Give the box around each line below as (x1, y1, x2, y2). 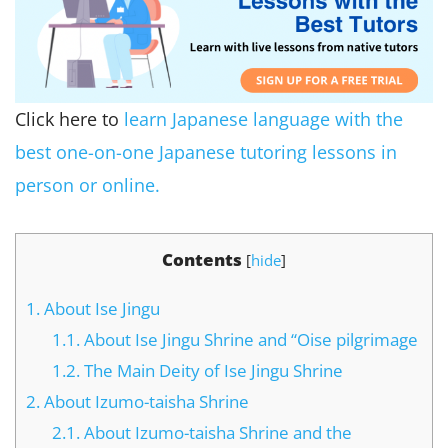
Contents (162, 248, 242, 272)
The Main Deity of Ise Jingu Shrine (79, 358, 343, 382)
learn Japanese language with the (124, 106, 403, 131)
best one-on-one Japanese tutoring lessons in (15, 139, 397, 164)
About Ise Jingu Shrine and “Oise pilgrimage (79, 327, 418, 351)
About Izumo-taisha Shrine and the (79, 420, 352, 444)
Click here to (15, 106, 124, 131)
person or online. (15, 172, 160, 197)
